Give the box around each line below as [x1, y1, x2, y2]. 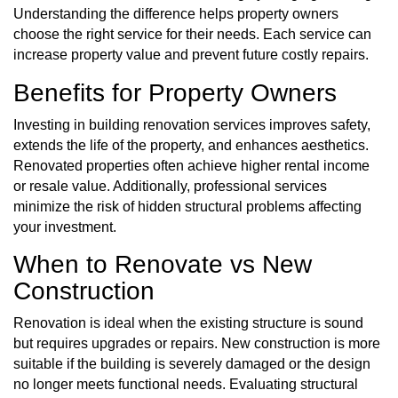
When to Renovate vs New [13, 251, 312, 279]
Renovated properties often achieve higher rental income [13, 157, 370, 173]
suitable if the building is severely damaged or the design [13, 355, 370, 371]
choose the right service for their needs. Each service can [13, 27, 371, 43]
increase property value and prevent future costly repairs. [13, 47, 369, 63]
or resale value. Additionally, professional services [13, 178, 327, 194]
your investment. [13, 219, 116, 235]
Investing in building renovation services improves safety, [13, 116, 370, 132]
